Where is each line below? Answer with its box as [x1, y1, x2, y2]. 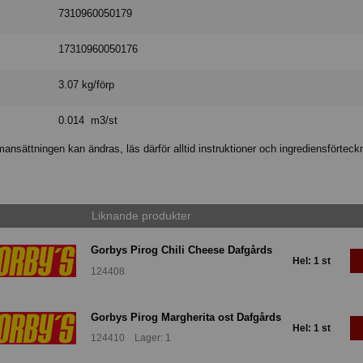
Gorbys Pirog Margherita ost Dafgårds [91, 310, 281, 323]
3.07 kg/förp [58, 79, 115, 92]
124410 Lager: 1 [91, 332, 171, 344]
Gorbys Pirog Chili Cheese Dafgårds [91, 244, 272, 257]
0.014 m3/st [58, 114, 118, 127]
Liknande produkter [91, 209, 191, 223]
